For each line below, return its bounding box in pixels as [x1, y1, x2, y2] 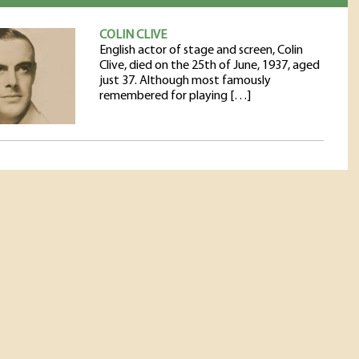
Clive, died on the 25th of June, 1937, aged [99, 59, 320, 72]
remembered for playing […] [99, 90, 251, 103]
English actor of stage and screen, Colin [99, 44, 303, 57]
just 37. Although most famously [99, 75, 271, 87]
